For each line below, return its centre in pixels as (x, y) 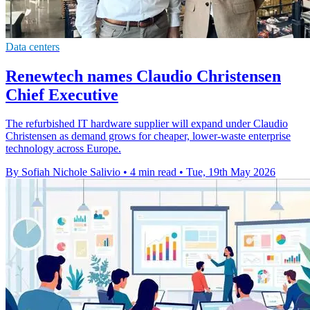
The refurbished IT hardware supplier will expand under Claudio (147, 124)
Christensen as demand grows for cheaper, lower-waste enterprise (148, 136)
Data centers (33, 46)
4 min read (153, 172)
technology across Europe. (63, 149)
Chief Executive (62, 94)
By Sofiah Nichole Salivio (63, 172)
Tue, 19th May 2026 (231, 172)
